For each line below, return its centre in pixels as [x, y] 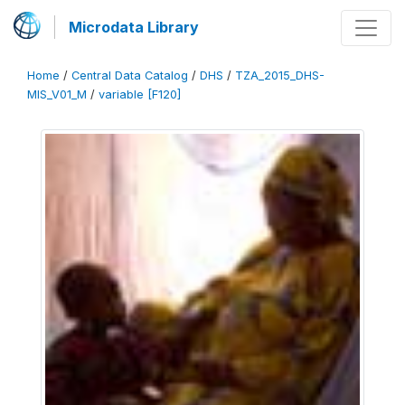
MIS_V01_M [57, 94]
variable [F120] [140, 94]
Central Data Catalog [130, 75]
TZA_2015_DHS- [280, 75]
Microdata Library [134, 27]
